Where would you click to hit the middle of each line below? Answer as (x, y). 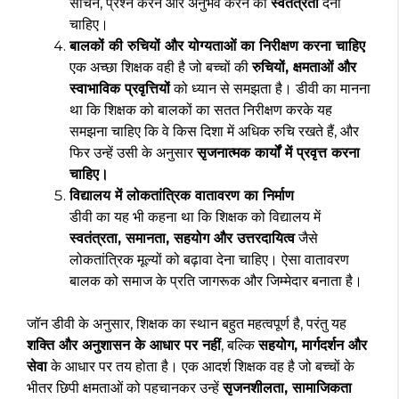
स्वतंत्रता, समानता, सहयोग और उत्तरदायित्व (182, 238)
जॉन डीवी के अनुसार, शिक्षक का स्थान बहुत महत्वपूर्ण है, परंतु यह (187, 323)
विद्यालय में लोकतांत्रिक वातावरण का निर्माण (182, 195)
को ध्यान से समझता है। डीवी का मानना (270, 88)
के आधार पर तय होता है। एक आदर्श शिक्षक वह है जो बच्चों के (201, 366)
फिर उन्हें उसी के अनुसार (133, 152)
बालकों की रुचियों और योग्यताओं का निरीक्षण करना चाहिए (217, 45)
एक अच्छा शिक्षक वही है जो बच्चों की (161, 67)
